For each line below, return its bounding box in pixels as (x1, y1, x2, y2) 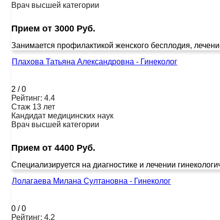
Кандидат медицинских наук (11, 111, 113, 120)
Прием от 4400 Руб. (11, 142, 95, 153)
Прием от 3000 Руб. (11, 23, 95, 33)
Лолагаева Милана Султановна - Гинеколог (12, 176, 171, 185)
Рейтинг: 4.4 (11, 93, 55, 102)
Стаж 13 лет (11, 102, 55, 111)
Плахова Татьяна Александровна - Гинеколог (12, 57, 177, 66)
